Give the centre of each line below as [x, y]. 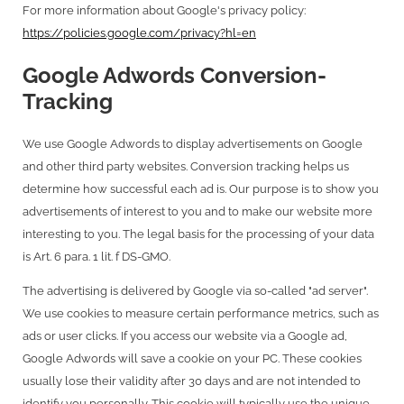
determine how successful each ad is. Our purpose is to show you [201, 189]
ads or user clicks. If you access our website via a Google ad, [185, 335]
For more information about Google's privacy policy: [164, 10]
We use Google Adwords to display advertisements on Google [193, 144]
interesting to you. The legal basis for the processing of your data [198, 234]
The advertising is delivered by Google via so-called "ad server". [195, 290]
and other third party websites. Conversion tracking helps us [186, 167]
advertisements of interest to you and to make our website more [197, 212]
